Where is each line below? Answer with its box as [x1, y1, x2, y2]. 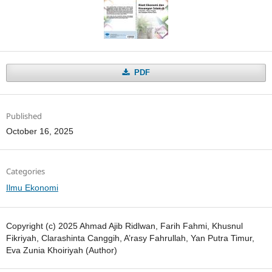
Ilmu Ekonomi [5, 182, 58, 192]
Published [5, 110, 42, 121]
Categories [5, 165, 45, 177]
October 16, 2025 [5, 126, 73, 136]
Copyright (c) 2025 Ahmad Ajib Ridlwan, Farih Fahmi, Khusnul [5, 220, 243, 231]
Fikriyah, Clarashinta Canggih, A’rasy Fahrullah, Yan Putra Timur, [5, 233, 254, 243]
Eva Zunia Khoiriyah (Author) [5, 245, 117, 255]
